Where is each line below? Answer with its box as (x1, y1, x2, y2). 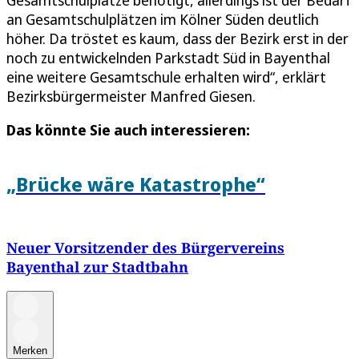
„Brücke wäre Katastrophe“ (6, 170, 265, 197)
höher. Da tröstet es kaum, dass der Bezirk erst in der (6, 28, 349, 48)
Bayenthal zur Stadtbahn (6, 257, 188, 277)
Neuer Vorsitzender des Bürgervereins (6, 238, 284, 258)
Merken (13, 345, 47, 357)
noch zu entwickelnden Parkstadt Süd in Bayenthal (6, 47, 330, 67)
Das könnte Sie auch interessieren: (6, 119, 250, 139)
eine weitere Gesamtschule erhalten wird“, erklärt (6, 67, 326, 87)
